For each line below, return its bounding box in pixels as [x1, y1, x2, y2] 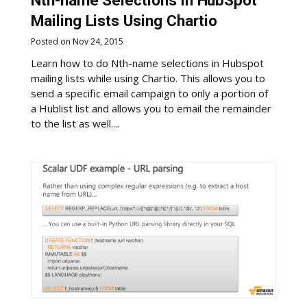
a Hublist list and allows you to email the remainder [31, 101, 272, 116]
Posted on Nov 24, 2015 [31, 35, 124, 47]
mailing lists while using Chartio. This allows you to [31, 71, 266, 86]
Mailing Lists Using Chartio [31, 12, 218, 31]
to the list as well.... [31, 116, 120, 131]
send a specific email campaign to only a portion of [31, 86, 269, 101]
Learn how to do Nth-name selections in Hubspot [31, 56, 265, 71]
